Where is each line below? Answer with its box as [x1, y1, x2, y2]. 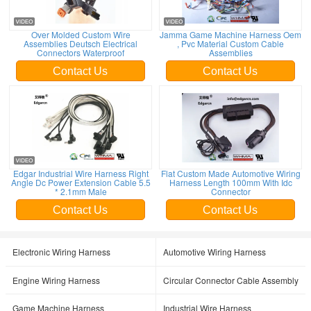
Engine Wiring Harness [12, 274, 100, 286]
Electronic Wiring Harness [12, 246, 110, 258]
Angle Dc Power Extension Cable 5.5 [10, 176, 151, 188]
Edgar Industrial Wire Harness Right [12, 167, 149, 179]
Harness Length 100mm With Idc [169, 176, 292, 188]
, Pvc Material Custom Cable [177, 37, 284, 49]
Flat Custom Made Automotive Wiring [160, 167, 301, 179]
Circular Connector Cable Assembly [163, 274, 299, 286]
